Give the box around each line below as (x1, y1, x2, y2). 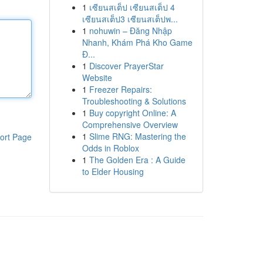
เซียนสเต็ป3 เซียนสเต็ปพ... (82, 13, 178, 25)
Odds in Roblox (82, 142, 139, 154)
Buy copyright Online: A (89, 107, 176, 119)
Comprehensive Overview (82, 119, 178, 130)
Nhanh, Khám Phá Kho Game (82, 36, 193, 48)
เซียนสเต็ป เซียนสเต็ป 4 (89, 1, 175, 13)
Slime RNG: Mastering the (89, 130, 186, 142)
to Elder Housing (82, 166, 144, 177)
